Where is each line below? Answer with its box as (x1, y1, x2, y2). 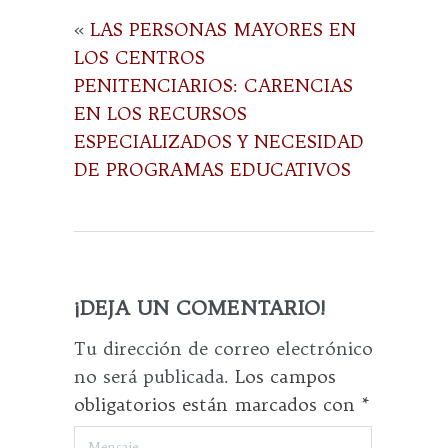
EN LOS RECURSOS (74, 102, 247, 125)
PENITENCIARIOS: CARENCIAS (74, 74, 353, 97)
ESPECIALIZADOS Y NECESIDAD (74, 130, 364, 153)
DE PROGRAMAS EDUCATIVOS (74, 158, 351, 181)
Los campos (229, 365, 336, 388)
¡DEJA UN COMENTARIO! (74, 295, 326, 320)
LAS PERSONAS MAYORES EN (90, 18, 356, 41)
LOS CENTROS (74, 46, 205, 69)
